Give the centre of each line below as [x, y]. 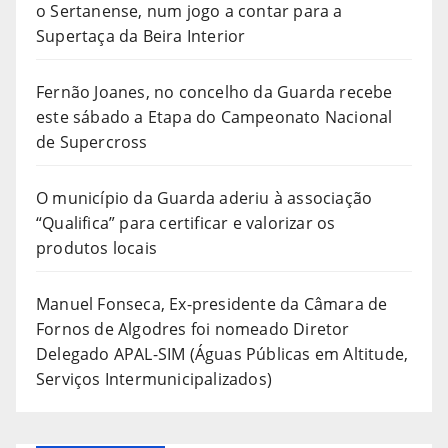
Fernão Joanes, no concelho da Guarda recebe [214, 91]
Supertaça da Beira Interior [141, 35]
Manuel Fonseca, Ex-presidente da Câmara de [212, 303]
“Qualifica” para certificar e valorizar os [186, 222]
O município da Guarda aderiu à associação [204, 197]
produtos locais [96, 247]
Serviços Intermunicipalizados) [154, 378]
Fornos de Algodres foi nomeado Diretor [193, 328]
